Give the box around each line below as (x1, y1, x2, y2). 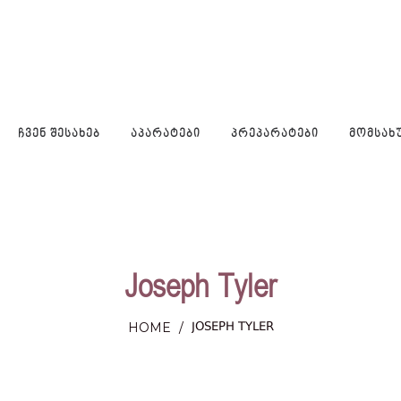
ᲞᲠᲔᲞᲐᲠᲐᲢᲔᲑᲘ (231, 127, 319, 141)
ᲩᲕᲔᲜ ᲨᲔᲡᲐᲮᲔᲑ (18, 127, 100, 141)
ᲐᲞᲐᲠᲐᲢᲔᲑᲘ (131, 127, 200, 141)
